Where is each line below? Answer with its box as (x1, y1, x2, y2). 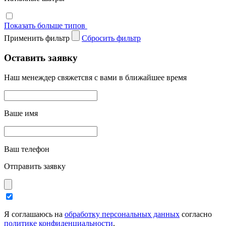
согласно (180, 209, 212, 218)
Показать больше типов (4, 21, 85, 30)
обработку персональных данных (65, 209, 180, 218)
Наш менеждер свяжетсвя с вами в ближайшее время (4, 73, 187, 82)
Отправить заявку (4, 161, 66, 171)
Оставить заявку (4, 52, 78, 64)
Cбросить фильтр (82, 34, 141, 43)
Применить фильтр (4, 34, 70, 43)
